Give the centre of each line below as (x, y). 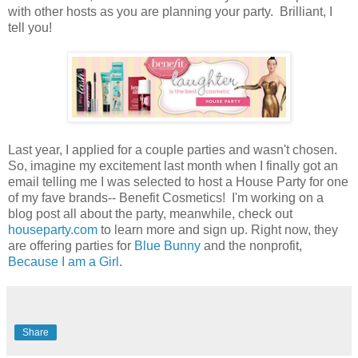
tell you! (30, 28)
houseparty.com (53, 229)
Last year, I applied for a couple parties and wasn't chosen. (174, 149)
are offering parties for (71, 245)
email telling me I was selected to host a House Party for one (178, 181)
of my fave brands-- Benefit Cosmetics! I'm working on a (166, 197)
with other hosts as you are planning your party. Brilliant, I (170, 12)
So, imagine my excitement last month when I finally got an (173, 165)
